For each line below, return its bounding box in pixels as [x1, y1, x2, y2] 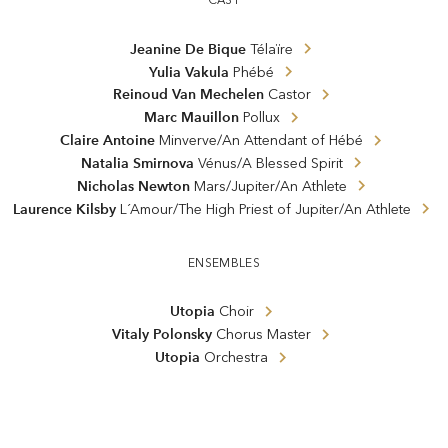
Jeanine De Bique [130, 39, 246, 58]
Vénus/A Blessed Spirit [197, 154, 343, 172]
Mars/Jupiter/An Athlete [193, 177, 347, 195]
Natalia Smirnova [80, 153, 194, 172]
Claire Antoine [60, 131, 155, 150]
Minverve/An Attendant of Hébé [159, 132, 363, 150]
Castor [267, 86, 311, 104]
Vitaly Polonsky [112, 325, 212, 344]
